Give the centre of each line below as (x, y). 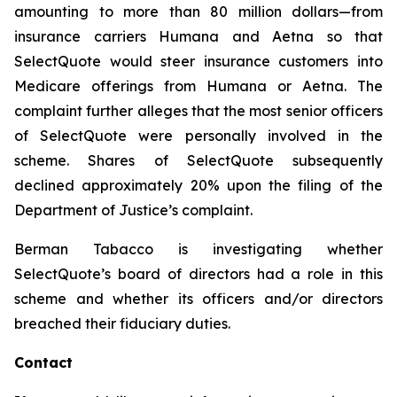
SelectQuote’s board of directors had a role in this (198, 274)
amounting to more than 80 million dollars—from (198, 12)
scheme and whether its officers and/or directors (198, 299)
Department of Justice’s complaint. (133, 210)
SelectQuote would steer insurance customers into (198, 61)
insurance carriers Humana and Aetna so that (198, 36)
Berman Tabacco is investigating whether (198, 249)
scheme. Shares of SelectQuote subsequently (198, 160)
